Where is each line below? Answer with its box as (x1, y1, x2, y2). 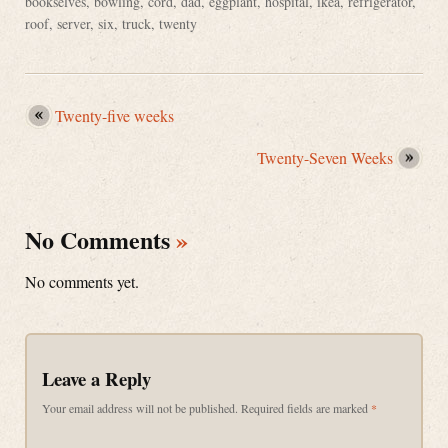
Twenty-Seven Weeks (257, 147, 393, 168)
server (57, 14, 90, 33)
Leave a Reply (42, 365, 151, 392)
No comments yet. (25, 271, 139, 292)
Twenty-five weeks (55, 105, 174, 126)
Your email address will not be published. (42, 400, 238, 416)
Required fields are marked (241, 400, 371, 416)
